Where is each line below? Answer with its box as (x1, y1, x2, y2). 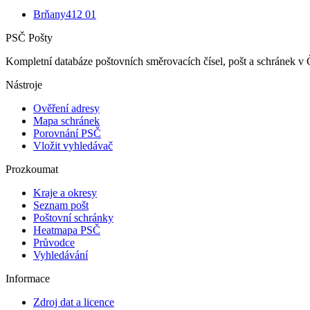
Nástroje (6, 78, 42, 91)
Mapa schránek (33, 114, 100, 127)
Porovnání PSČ (33, 127, 101, 139)
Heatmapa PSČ (33, 224, 100, 236)
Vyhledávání (33, 248, 88, 261)
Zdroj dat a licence (33, 295, 114, 308)
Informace (6, 272, 50, 284)
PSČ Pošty (6, 31, 53, 44)
